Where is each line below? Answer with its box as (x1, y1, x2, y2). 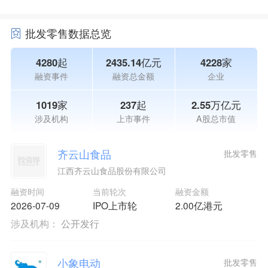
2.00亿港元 (175, 199, 223, 212)
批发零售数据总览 (25, 25, 111, 41)
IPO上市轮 (93, 199, 138, 212)
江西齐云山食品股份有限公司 (57, 165, 166, 177)
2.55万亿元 (191, 97, 241, 112)
